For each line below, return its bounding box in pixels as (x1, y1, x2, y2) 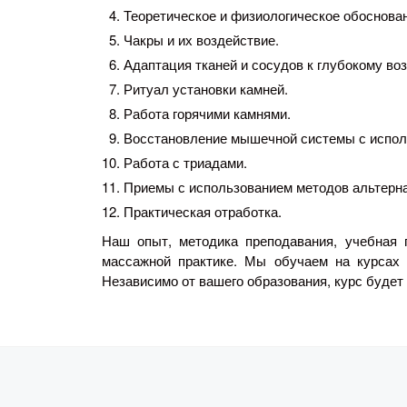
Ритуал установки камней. (124, 79, 288, 99)
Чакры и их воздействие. (124, 30, 279, 50)
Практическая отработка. (124, 202, 282, 222)
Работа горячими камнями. (124, 104, 291, 124)
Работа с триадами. (124, 153, 247, 173)
